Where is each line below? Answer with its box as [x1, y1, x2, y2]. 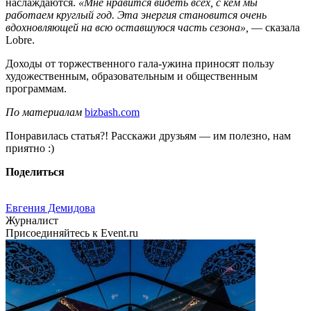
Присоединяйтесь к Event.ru [6, 227, 138, 239]
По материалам [6, 106, 82, 119]
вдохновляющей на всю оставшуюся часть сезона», [6, 22, 249, 34]
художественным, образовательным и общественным [6, 70, 258, 83]
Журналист [6, 215, 58, 227]
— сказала [249, 22, 300, 34]
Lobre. [6, 34, 35, 47]
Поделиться [6, 166, 65, 178]
